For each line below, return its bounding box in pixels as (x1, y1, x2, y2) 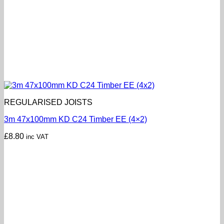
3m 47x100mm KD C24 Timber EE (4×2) (4, 115, 147, 124)
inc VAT (26, 133, 48, 141)
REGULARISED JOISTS (4, 98, 92, 107)
